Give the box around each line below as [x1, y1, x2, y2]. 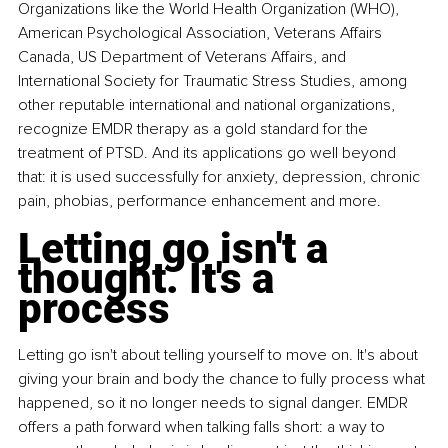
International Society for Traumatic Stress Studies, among [18, 70, 411, 91]
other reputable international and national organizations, [18, 94, 399, 115]
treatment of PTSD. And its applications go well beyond [18, 142, 400, 163]
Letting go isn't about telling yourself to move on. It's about [18, 344, 422, 365]
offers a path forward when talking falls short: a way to [18, 416, 389, 437]
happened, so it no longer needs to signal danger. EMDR [18, 392, 412, 413]
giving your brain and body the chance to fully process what [18, 368, 429, 389]
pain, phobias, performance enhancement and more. [18, 190, 381, 211]
